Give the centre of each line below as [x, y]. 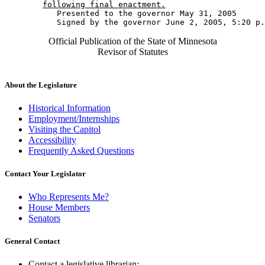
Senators [44, 218]
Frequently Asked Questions [81, 150]
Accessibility [52, 140]
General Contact [32, 241]
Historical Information [70, 108]
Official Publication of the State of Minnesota [132, 41]
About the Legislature [41, 85]
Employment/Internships [74, 118]
